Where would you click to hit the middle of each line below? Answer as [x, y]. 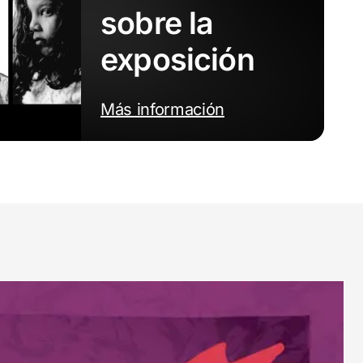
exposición [177, 59]
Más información [162, 109]
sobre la [157, 23]
